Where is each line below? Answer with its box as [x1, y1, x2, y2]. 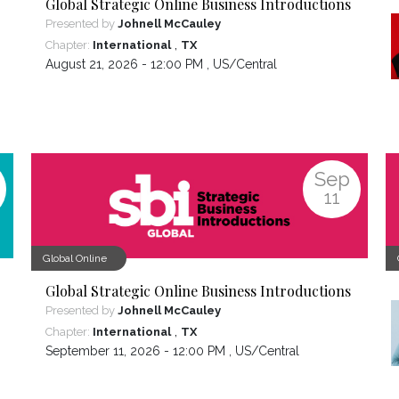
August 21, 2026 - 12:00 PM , [45, 57, 213, 72]
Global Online [42, 252, 107, 265]
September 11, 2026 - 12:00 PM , [45, 344, 235, 359]
